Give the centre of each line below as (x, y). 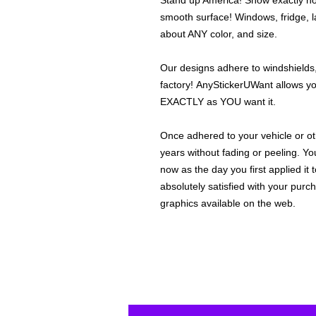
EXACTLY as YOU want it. (219, 102)
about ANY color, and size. (219, 34)
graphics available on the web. (229, 203)
